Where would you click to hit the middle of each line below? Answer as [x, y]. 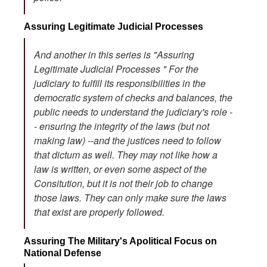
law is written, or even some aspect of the [120, 169]
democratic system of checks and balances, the [133, 97]
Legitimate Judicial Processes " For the [116, 69]
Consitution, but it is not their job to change [123, 183]
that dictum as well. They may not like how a [126, 154]
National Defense [63, 253]
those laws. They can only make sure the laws [130, 197]
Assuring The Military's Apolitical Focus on [120, 241]
